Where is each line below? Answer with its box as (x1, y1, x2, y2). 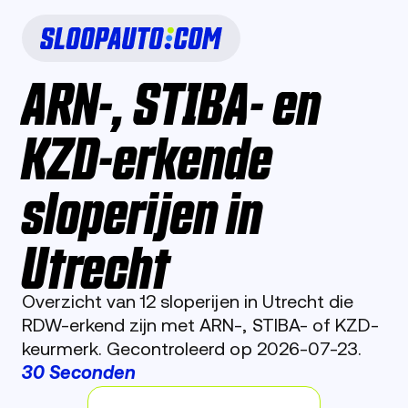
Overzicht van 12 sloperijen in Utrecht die (22, 294, 353, 312)
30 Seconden (22, 365, 137, 383)
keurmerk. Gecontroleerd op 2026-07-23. (22, 342, 362, 360)
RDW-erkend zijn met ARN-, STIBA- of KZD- (22, 318, 379, 336)
